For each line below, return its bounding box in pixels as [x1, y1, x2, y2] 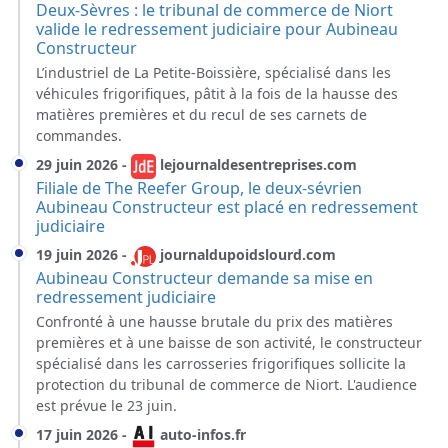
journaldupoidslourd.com [156, 245, 336, 265]
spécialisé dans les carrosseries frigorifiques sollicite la [36, 354, 406, 373]
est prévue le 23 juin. [36, 396, 177, 415]
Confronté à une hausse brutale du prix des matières [36, 312, 393, 331]
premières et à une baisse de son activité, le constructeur [36, 333, 422, 352]
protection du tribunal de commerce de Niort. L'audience [36, 375, 417, 394]
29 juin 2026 [36, 155, 118, 175]
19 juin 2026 [36, 245, 118, 265]
